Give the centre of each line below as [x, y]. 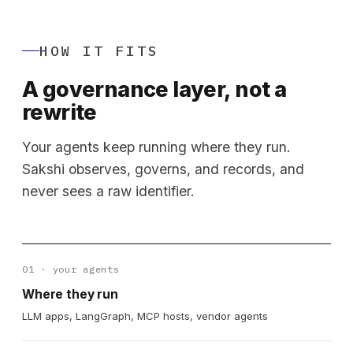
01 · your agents [71, 269]
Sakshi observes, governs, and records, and [163, 169]
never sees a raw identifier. [108, 191]
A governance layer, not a [154, 89]
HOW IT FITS [99, 50]
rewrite [59, 112]
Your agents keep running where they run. [156, 147]
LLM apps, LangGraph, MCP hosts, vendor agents [145, 316]
